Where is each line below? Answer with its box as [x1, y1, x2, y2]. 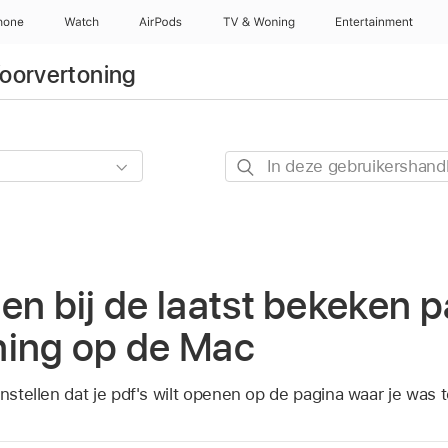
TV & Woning [222, 15, 294, 29]
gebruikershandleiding [224, 205, 393, 226]
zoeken [224, 231, 281, 252]
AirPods [138, 15, 183, 29]
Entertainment [336, 15, 414, 29]
